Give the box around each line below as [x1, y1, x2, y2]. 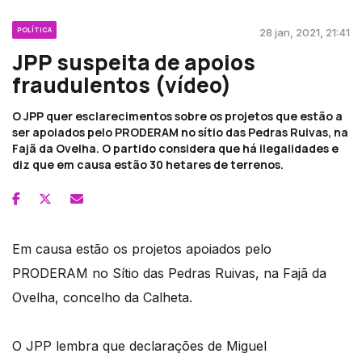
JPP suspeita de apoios [12, 47, 255, 77]
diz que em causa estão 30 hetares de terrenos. [12, 156, 284, 172]
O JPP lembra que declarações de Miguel [12, 337, 267, 354]
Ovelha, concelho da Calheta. [12, 288, 192, 305]
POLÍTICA [17, 24, 52, 34]
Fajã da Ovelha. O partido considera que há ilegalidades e [12, 140, 339, 156]
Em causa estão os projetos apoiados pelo [12, 240, 271, 257]
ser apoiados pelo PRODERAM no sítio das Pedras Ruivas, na [12, 124, 348, 140]
